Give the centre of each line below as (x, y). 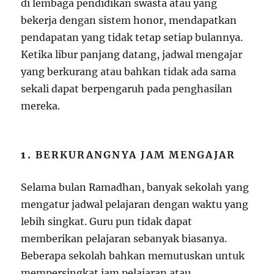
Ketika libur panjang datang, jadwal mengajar (132, 55)
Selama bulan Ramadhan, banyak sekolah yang (135, 187)
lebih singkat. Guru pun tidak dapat (107, 222)
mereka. (41, 106)
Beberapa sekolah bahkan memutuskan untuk (133, 256)
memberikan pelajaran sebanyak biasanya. (124, 239)
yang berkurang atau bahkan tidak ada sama (129, 72)
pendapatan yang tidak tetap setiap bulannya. (132, 38)
